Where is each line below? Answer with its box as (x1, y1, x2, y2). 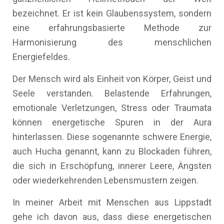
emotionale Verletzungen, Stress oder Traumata (12, 102, 211, 113)
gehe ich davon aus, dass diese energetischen (12, 211, 211, 222)
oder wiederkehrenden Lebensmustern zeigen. (12, 175, 198, 185)
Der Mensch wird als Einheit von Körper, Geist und (12, 73, 211, 84)
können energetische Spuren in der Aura (12, 117, 211, 127)
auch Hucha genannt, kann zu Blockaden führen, (12, 146, 211, 156)
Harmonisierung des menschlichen (12, 37, 211, 47)
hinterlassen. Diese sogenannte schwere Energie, (12, 131, 211, 142)
